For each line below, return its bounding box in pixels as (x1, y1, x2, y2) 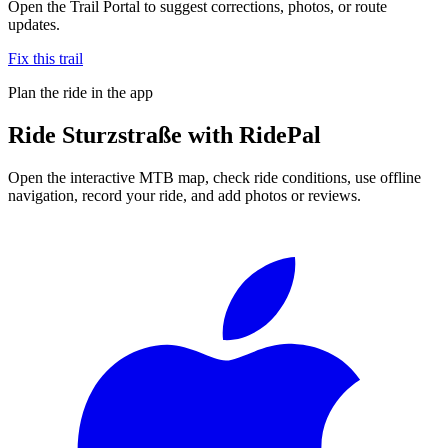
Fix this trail (8, 49, 83, 67)
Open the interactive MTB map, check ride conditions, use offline (8, 168, 421, 186)
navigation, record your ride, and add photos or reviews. (8, 186, 361, 204)
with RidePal (182, 121, 321, 148)
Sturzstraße (62, 121, 182, 148)
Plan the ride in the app (8, 83, 153, 101)
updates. (8, 15, 60, 33)
